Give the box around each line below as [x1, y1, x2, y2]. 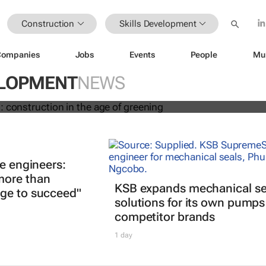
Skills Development [119, 18, 197, 29]
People [190, 49, 217, 59]
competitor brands [114, 210, 216, 224]
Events [129, 49, 155, 59]
